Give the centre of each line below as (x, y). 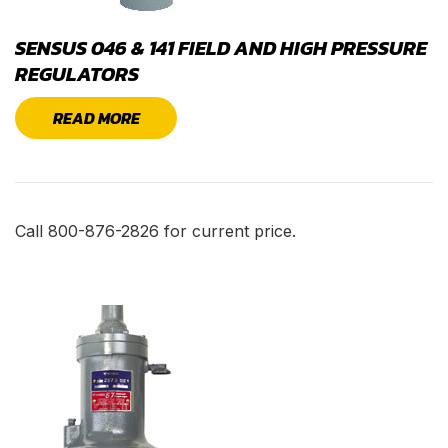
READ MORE (96, 117)
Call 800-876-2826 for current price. (155, 230)
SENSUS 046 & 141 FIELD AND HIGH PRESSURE (221, 47)
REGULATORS (77, 73)
